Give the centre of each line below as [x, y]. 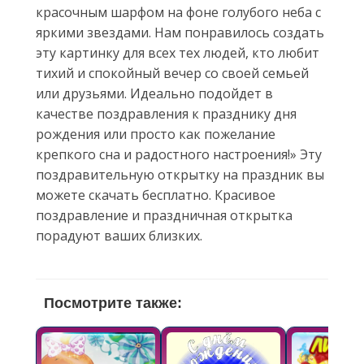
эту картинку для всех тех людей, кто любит [178, 53]
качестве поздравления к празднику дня [166, 114]
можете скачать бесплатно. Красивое [156, 195]
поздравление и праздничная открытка [164, 215]
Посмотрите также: [113, 303]
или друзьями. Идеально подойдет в [154, 93]
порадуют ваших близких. [119, 236]
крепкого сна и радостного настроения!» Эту [179, 154]
